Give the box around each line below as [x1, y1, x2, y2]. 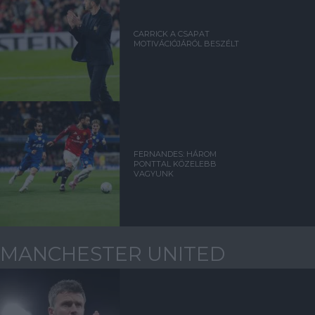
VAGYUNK [134, 169, 174, 179]
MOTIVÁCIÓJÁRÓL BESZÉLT [134, 39, 240, 49]
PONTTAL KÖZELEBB [134, 159, 217, 169]
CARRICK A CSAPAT [134, 29, 210, 39]
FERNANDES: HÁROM [134, 149, 217, 160]
